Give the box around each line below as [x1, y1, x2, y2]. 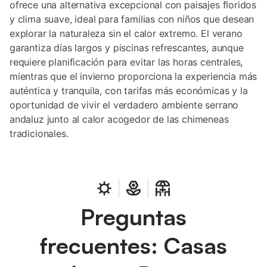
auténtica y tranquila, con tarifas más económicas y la [10, 85, 248, 97]
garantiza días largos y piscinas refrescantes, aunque [10, 42, 244, 54]
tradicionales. [10, 128, 69, 139]
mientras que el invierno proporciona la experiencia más [10, 70, 257, 82]
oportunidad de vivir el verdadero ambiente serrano [10, 99, 239, 111]
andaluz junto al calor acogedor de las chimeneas [10, 113, 229, 125]
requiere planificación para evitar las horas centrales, [10, 56, 243, 68]
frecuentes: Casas [40, 231, 227, 259]
